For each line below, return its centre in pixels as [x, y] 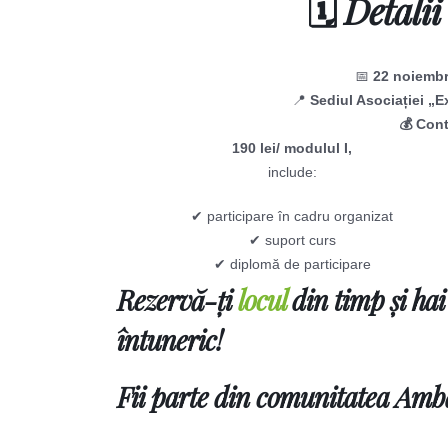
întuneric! [169, 340]
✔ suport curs [292, 240]
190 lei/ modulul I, [292, 148]
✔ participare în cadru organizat [292, 216]
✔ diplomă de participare [292, 264]
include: [292, 172]
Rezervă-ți [177, 300]
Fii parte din [186, 397]
